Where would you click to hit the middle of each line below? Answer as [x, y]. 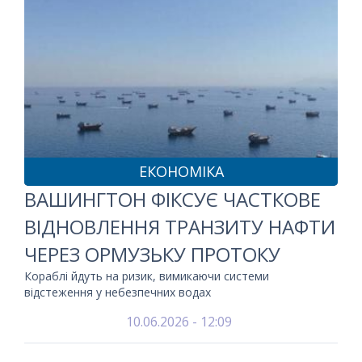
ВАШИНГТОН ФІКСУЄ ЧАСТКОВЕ [173, 199]
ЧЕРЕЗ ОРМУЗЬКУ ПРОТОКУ [152, 254]
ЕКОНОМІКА [181, 171]
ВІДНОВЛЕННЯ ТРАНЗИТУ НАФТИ [180, 227]
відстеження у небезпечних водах [118, 292]
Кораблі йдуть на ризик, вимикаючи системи [147, 276]
